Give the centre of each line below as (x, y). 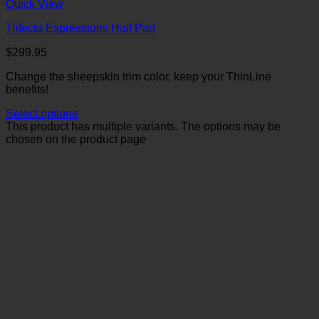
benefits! (27, 89)
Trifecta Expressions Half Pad (80, 28)
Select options (42, 114)
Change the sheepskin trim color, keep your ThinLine (138, 77)
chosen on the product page (76, 139)
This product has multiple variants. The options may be (143, 126)
